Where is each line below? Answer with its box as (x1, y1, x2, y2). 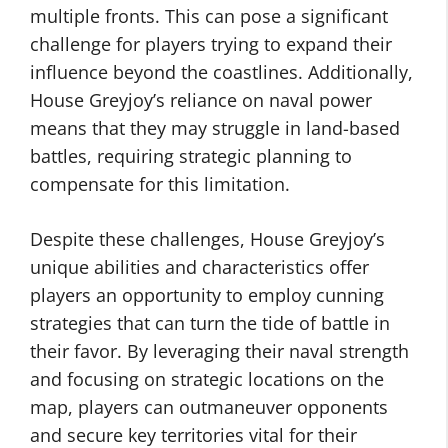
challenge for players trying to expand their (30, 32, 392, 56)
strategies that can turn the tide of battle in (30, 311, 390, 335)
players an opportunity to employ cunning (30, 283, 384, 307)
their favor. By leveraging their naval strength (30, 339, 409, 363)
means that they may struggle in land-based (30, 116, 400, 140)
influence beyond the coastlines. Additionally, (30, 60, 413, 84)
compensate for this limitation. (30, 172, 290, 196)
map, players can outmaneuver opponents (30, 395, 388, 419)
